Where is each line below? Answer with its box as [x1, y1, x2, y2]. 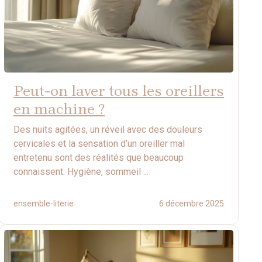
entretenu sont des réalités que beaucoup [13, 151, 184, 163]
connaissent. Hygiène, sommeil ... [13, 166, 149, 177]
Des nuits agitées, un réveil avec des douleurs [13, 123, 202, 135]
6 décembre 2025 [159, 198, 224, 208]
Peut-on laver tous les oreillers [13, 81, 224, 100]
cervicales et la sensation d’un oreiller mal [13, 137, 185, 149]
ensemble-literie [13, 198, 74, 208]
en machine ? [13, 99, 105, 118]
